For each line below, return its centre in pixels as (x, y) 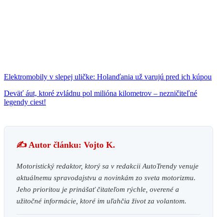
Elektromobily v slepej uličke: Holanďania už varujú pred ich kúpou (108, 77)
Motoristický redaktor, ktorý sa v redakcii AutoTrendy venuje (108, 166)
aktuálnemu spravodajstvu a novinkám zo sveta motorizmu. (106, 178)
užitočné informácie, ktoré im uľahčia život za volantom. (101, 201)
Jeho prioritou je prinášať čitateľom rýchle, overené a (98, 189)
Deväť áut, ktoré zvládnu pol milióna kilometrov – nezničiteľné (101, 93)
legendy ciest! (25, 102)
